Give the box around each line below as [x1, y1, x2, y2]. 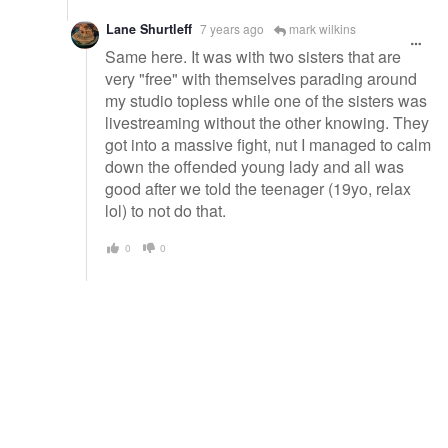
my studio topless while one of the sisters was [105, 89, 427, 113]
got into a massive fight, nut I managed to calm [105, 133, 431, 157]
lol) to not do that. [105, 199, 226, 223]
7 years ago [200, 19, 264, 37]
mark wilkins [286, 19, 356, 37]
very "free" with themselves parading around [105, 67, 417, 91]
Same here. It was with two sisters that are [105, 45, 401, 69]
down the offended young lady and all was [105, 155, 404, 179]
